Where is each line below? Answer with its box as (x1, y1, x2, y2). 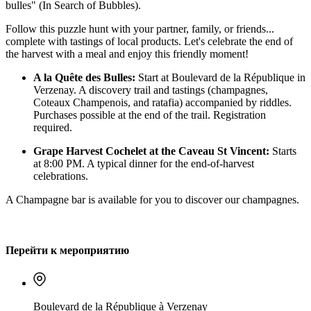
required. (33, 121, 72, 134)
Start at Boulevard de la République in (135, 72, 305, 84)
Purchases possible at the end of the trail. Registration (33, 109, 266, 121)
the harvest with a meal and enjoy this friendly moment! (6, 48, 249, 60)
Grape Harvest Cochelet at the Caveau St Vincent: (33, 145, 269, 158)
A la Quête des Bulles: (33, 72, 135, 84)
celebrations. (33, 170, 88, 183)
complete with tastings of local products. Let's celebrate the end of (6, 35, 293, 48)
